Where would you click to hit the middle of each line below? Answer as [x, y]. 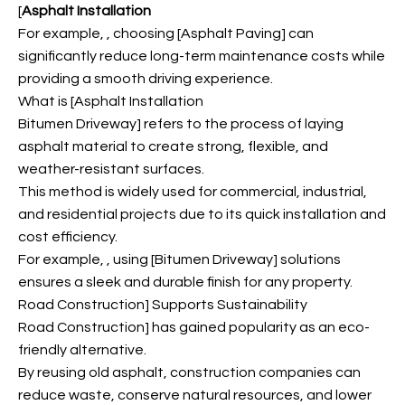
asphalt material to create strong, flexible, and [173, 146]
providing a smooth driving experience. [146, 79]
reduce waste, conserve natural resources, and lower [195, 395]
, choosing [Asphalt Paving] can [210, 33]
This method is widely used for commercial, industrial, [193, 192]
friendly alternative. [82, 350]
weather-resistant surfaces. [111, 169]
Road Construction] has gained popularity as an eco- [194, 327]
